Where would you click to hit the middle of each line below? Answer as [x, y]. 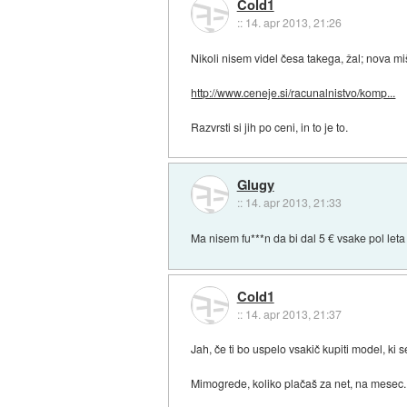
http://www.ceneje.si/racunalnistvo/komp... [293, 92]
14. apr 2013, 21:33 [293, 203]
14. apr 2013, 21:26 [293, 23]
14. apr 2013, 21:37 [293, 313]
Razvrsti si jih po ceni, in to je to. [270, 126]
